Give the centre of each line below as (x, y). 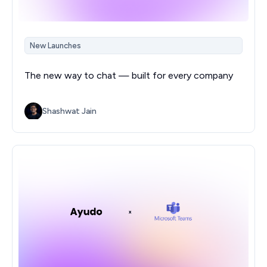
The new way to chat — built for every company (129, 75)
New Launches (55, 46)
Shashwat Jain (69, 111)
